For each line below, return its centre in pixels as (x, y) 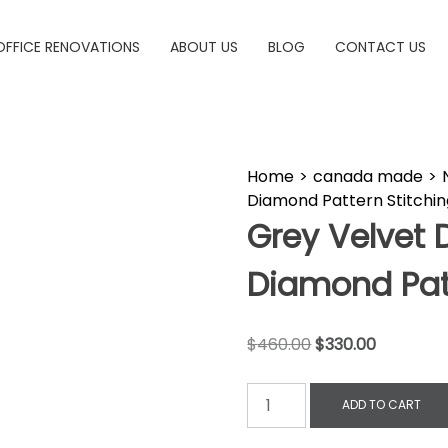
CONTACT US (380, 47)
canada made (368, 177)
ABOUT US (204, 47)
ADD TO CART (381, 405)
